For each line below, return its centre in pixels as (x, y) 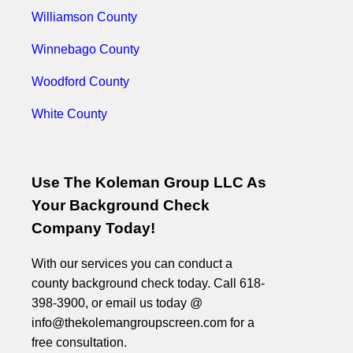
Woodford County (80, 82)
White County (69, 114)
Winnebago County (85, 49)
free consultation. (79, 343)
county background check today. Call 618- (148, 284)
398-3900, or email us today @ (117, 303)
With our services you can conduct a (132, 264)
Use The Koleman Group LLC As (149, 182)
